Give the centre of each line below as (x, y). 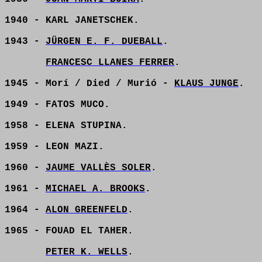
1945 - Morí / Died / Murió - (89, 84)
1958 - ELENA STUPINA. (66, 126)
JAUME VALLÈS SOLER (98, 168)
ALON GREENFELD (87, 210)
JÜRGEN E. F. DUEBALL (104, 42)
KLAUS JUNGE (206, 84)
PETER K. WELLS (87, 252)
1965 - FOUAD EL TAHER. (69, 231)
